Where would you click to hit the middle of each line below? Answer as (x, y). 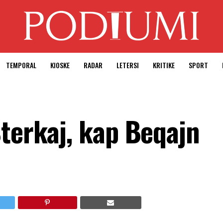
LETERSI (128, 65)
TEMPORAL (21, 65)
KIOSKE (60, 65)
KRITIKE (164, 65)
